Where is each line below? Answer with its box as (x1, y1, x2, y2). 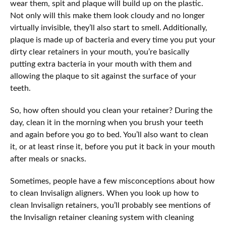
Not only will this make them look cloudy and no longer (10, 12, 205, 20)
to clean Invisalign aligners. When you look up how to (10, 189, 199, 198)
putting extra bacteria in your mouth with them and (10, 60, 192, 69)
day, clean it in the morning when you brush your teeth (10, 119, 203, 127)
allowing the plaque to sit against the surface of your (10, 72, 196, 81)
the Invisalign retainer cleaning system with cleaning (10, 213, 194, 222)
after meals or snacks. (10, 155, 86, 163)
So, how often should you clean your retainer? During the (10, 106, 212, 115)
